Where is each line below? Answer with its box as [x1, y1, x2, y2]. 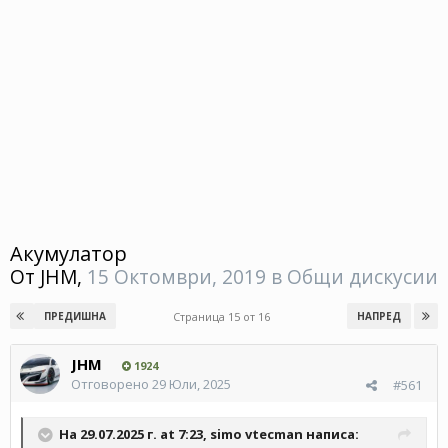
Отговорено [71, 374, 152, 393]
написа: [303, 424, 359, 443]
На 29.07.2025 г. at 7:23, [59, 424, 210, 443]
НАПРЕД [357, 308, 401, 323]
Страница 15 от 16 [172, 308, 276, 324]
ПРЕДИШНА [44, 308, 106, 323]
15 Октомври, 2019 [87, 262, 271, 290]
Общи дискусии [287, 262, 438, 290]
